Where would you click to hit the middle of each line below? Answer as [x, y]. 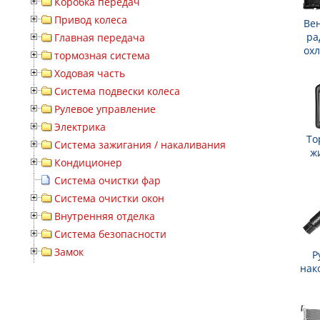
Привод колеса [91, 20]
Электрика [80, 127]
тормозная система [102, 55]
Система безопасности [110, 234]
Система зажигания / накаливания [140, 145]
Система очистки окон [109, 198]
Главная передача [100, 37]
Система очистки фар [107, 180]
